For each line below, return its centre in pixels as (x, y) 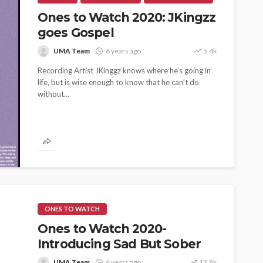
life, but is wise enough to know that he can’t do (118, 82)
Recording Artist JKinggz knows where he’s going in (124, 70)
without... (53, 94)
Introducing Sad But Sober (119, 244)
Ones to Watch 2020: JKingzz (127, 17)
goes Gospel (76, 33)
